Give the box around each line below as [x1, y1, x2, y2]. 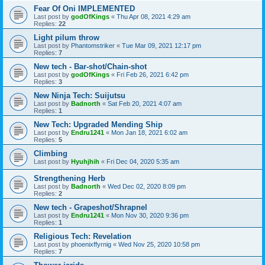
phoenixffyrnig [71, 240, 111, 248]
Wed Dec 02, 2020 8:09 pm [108, 182, 186, 190]
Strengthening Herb [34, 173, 105, 183]
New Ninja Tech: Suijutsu [34, 91, 125, 100]
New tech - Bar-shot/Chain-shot [34, 62, 147, 71]
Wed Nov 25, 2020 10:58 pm [118, 240, 200, 248]
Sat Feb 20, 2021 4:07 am [108, 99, 182, 107]
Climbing [34, 148, 67, 158]
